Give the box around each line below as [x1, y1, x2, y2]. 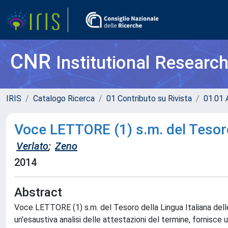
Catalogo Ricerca [33, 94, 95, 103]
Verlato [16, 140, 48, 152]
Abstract [14, 185, 62, 199]
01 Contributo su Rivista [106, 94, 192, 103]
